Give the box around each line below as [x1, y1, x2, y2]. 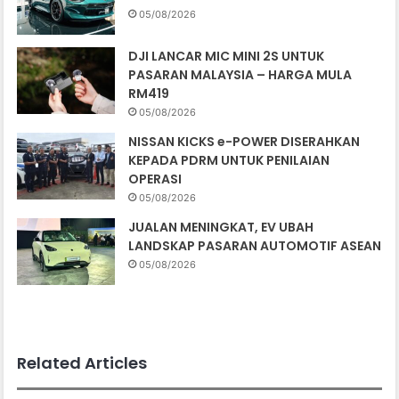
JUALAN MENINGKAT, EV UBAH [128, 217, 314, 236]
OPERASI [128, 169, 183, 188]
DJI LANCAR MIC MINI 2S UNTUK [128, 46, 325, 65]
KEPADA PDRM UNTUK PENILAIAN [128, 151, 330, 169]
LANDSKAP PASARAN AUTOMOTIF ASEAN [128, 236, 382, 255]
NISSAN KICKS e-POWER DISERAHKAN [128, 132, 361, 151]
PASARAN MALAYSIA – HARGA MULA [128, 65, 353, 84]
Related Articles [17, 351, 148, 374]
